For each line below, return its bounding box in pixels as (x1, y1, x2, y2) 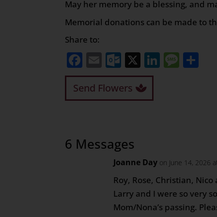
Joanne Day (113, 156, 158, 168)
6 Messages (65, 135, 135, 153)
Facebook (82, 49, 153, 70)
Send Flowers (73, 81, 133, 94)
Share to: (65, 33, 100, 45)
